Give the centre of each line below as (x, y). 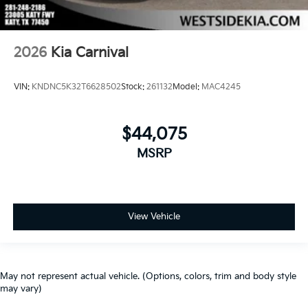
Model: (187, 87)
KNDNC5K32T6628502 (76, 87)
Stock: (134, 87)
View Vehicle (154, 216)
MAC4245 (221, 87)
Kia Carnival (90, 53)
